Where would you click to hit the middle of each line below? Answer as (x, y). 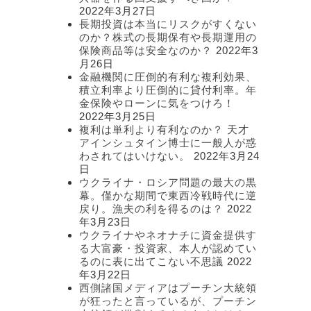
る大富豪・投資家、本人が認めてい (168, 249)
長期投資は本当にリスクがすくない (168, 24)
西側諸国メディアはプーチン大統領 (168, 288)
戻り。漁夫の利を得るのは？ (151, 209)
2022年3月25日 (118, 117)
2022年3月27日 (118, 11)
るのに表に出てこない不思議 (151, 262)
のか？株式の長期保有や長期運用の (168, 37)
